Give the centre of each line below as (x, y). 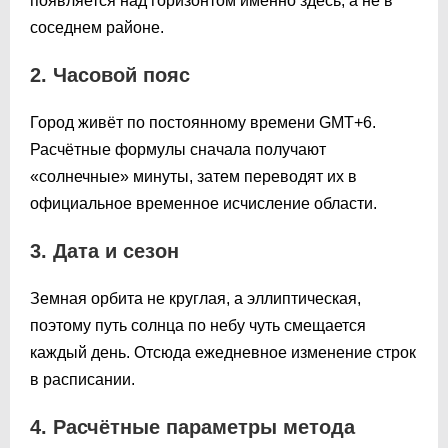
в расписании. (82, 379)
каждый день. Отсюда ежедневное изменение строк (223, 352)
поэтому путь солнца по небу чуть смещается (198, 325)
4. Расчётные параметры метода (192, 426)
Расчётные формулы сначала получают (178, 149)
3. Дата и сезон (104, 250)
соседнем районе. (97, 27)
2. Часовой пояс (110, 74)
